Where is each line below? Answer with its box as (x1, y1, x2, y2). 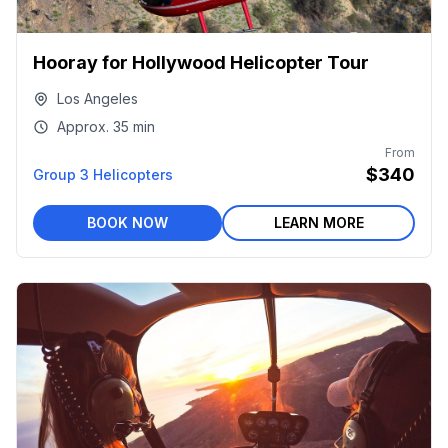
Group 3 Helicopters (33, 166, 173, 183)
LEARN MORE (273, 214, 364, 231)
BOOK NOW (87, 214, 168, 231)
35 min (113, 118, 155, 135)
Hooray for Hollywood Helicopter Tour (33, 52, 369, 73)
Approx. (57, 118, 109, 135)
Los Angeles (57, 90, 138, 107)
